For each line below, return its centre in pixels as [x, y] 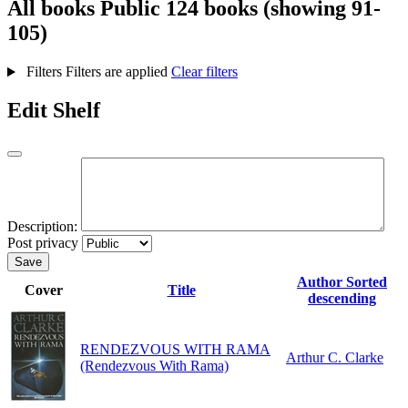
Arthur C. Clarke [335, 358]
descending [342, 299]
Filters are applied [118, 72]
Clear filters [204, 72]
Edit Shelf [54, 111]
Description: [42, 227]
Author [321, 282]
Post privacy [43, 243]
